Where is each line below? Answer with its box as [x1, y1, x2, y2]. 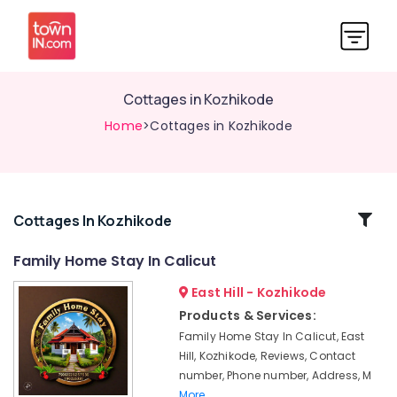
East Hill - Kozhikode [188, 284, 327, 301]
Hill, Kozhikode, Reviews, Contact [178, 348, 356, 363]
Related [28, 208, 92, 230]
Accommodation [13, 285, 111, 300]
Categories [14, 230, 106, 252]
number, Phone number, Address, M [178, 368, 372, 383]
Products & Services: [178, 307, 316, 324]
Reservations [13, 365, 86, 380]
